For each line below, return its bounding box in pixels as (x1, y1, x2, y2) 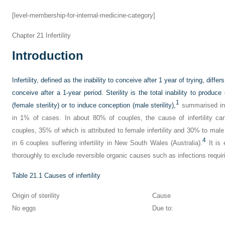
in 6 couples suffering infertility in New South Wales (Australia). (12, 139, 203, 147)
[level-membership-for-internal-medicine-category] (12, 12, 155, 19)
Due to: (152, 204, 173, 212)
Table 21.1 (12, 172, 42, 179)
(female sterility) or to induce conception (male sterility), (12, 101, 176, 109)
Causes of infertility (44, 172, 100, 179)
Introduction (12, 49, 83, 62)
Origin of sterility (12, 192, 60, 199)
